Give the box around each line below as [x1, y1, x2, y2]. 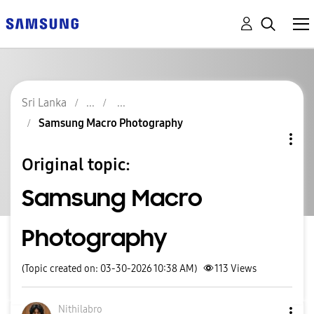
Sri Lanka [22, 96, 67, 109]
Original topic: [22, 154, 130, 175]
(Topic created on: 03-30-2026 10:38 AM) [22, 263, 197, 275]
